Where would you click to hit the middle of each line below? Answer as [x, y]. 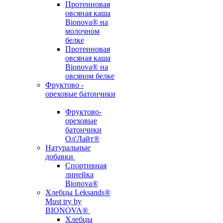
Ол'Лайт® [82, 139]
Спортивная [86, 166]
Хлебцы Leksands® [78, 192]
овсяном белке [90, 76]
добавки [59, 157]
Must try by [63, 201]
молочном [82, 31]
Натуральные [68, 148]
